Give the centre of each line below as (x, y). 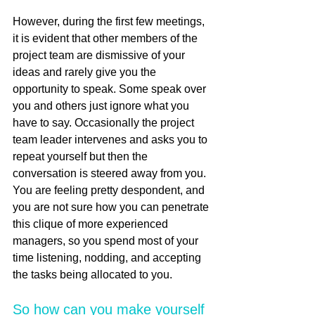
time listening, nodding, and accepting (108, 257)
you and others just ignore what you (102, 105)
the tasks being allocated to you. (98, 274)
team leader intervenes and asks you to (111, 139)
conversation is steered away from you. (111, 173)
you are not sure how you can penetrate (112, 207)
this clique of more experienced (92, 224)
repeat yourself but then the (82, 156)
